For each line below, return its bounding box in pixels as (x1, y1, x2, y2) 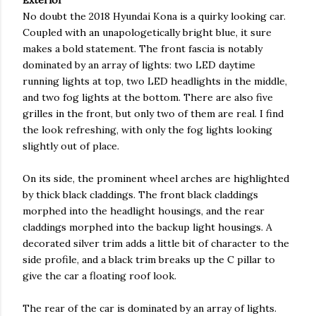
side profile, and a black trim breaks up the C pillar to (23, 253, 275, 267)
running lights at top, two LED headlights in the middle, (23, 75, 287, 88)
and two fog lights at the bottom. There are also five (23, 91, 273, 104)
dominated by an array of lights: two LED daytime (23, 59, 255, 72)
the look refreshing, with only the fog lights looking (23, 123, 272, 137)
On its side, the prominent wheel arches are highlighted (23, 172, 289, 186)
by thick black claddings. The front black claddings (23, 188, 258, 202)
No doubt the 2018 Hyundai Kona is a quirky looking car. (23, 10, 286, 23)
